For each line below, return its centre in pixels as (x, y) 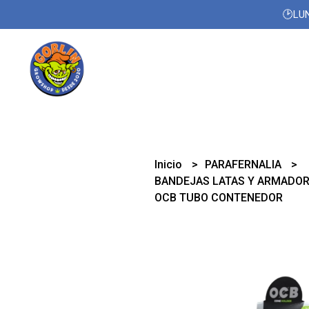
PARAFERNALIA (245, 165)
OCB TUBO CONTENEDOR (219, 198)
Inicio (170, 165)
